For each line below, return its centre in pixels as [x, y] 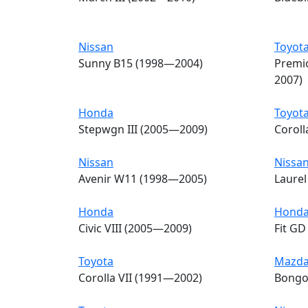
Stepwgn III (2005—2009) [143, 129]
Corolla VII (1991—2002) [140, 277]
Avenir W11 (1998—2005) [143, 178]
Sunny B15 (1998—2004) [141, 63]
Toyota [96, 261]
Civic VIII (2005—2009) [135, 228]
